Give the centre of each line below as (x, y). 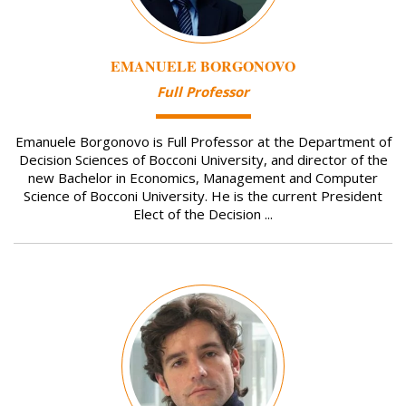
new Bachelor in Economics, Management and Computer (203, 177)
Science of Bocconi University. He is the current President (203, 195)
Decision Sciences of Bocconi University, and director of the (203, 159)
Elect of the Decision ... (203, 213)
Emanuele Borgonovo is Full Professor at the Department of (203, 141)
